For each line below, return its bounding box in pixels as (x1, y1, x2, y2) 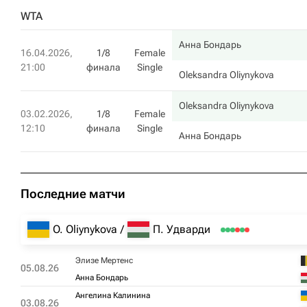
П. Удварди (153, 223, 210, 236)
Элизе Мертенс (75, 256, 133, 265)
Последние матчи (21, 186, 125, 201)
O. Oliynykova (53, 223, 117, 236)
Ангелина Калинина (75, 291, 150, 300)
